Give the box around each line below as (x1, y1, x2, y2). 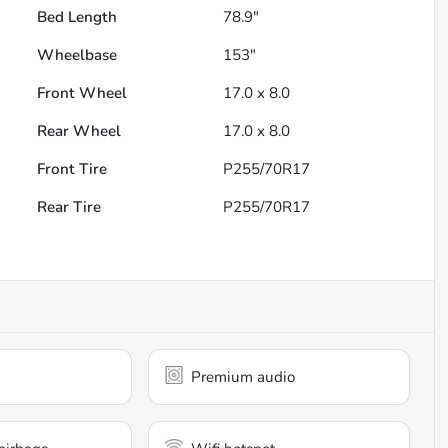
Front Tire (37, 159, 108, 180)
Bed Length (37, 7, 118, 28)
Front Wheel (37, 83, 128, 104)
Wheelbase (37, 45, 118, 66)
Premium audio (191, 367, 296, 388)
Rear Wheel (37, 121, 122, 142)
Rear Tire (37, 197, 102, 218)
